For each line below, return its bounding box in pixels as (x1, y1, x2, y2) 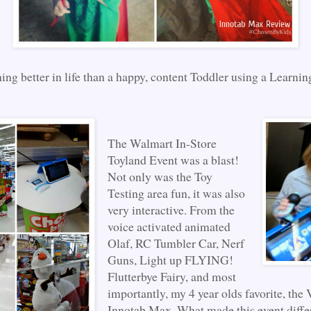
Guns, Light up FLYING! (107, 251, 233, 268)
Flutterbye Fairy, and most (107, 267, 236, 285)
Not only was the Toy (107, 167, 212, 185)
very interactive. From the (107, 201, 235, 218)
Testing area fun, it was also (107, 184, 245, 201)
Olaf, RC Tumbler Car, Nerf (107, 234, 244, 251)
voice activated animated (107, 217, 230, 235)
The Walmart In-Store (107, 134, 217, 151)
